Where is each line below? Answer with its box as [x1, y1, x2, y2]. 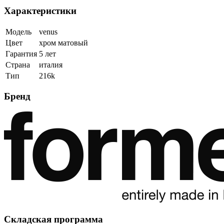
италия [39, 60, 62, 69]
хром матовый [39, 38, 88, 47]
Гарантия [5, 49, 37, 58]
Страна [5, 60, 30, 69]
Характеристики [4, 5, 76, 16]
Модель [5, 27, 31, 36]
